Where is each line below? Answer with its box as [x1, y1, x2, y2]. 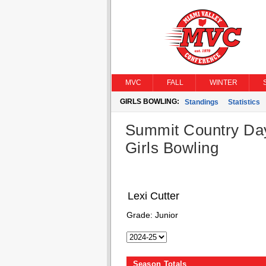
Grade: [126, 210, 155, 220]
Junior [154, 210, 178, 220]
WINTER [209, 78, 237, 87]
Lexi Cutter [127, 190, 179, 202]
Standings [184, 98, 218, 106]
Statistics [227, 98, 260, 106]
